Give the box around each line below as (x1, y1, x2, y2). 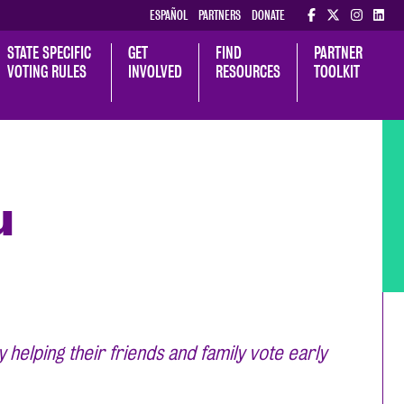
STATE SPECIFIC (7, 43, 96, 63)
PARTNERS (197, 7, 241, 23)
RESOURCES (216, 62, 281, 82)
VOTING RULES (7, 62, 87, 82)
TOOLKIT (314, 62, 361, 82)
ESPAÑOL (149, 7, 188, 23)
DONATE (252, 7, 286, 23)
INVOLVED (128, 62, 183, 82)
